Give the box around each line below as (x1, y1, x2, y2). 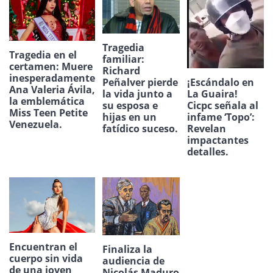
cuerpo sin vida (9, 251, 83, 265)
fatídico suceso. (102, 122, 178, 136)
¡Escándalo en (186, 75, 254, 89)
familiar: (102, 52, 144, 66)
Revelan (186, 121, 226, 135)
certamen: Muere (9, 60, 93, 74)
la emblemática (9, 94, 85, 108)
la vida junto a (102, 87, 172, 101)
